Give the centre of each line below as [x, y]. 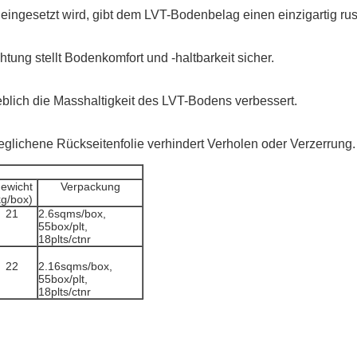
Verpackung [90, 186]
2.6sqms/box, [72, 214]
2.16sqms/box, [75, 266]
